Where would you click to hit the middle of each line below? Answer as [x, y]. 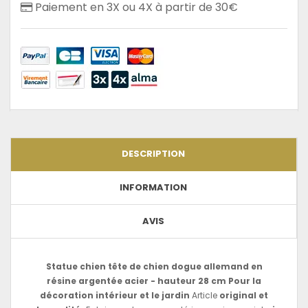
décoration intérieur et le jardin [116, 295]
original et [244, 295]
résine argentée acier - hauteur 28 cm [137, 280]
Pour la [245, 280]
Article [206, 295]
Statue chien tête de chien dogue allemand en [154, 266]
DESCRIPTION [153, 153]
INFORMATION [153, 187]
